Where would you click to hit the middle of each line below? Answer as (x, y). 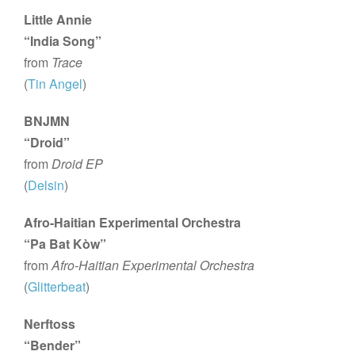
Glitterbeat (57, 286)
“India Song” (63, 40)
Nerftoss (50, 323)
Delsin (46, 185)
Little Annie (58, 19)
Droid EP (78, 163)
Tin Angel (55, 83)
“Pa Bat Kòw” (65, 243)
